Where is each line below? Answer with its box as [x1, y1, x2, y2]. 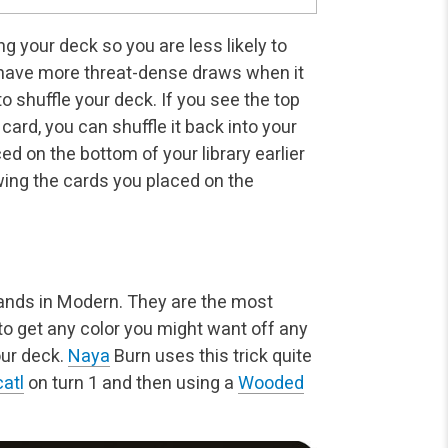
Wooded [238, 371, 304, 393]
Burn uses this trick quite [110, 344, 312, 366]
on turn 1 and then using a [24, 371, 238, 393]
